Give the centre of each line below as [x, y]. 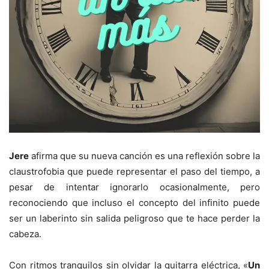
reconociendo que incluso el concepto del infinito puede [134, 202]
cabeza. [25, 234]
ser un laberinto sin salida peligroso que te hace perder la [134, 218]
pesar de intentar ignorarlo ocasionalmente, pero [134, 187]
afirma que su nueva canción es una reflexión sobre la [144, 156]
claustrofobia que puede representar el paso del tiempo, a [134, 171]
